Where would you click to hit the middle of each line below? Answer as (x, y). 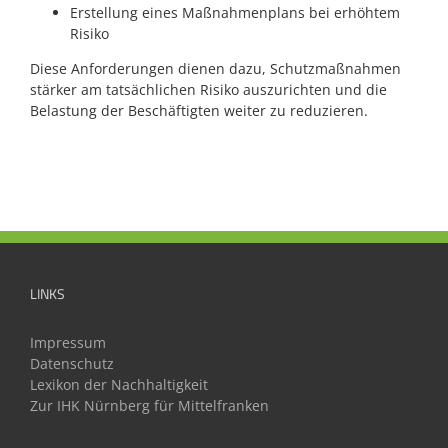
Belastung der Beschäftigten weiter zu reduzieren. (199, 110)
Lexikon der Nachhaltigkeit (119, 384)
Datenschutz (72, 363)
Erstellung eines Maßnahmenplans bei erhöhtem (235, 12)
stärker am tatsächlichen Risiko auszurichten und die (208, 89)
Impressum (68, 342)
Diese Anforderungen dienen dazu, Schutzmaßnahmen (215, 68)
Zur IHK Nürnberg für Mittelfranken (149, 405)
